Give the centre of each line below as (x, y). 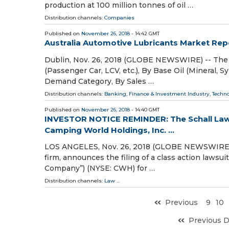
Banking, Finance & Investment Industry (157, 94)
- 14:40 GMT (145, 109)
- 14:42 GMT (145, 34)
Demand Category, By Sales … (99, 81)
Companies (119, 18)
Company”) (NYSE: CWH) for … (100, 168)
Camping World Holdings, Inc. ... (109, 130)
